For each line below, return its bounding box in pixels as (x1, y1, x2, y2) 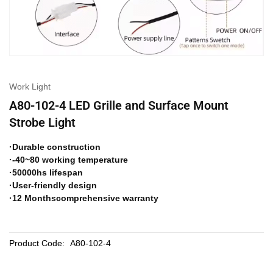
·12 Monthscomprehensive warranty (9, 193, 158, 204)
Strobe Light (9, 115, 76, 130)
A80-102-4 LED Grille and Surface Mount (9, 98, 229, 113)
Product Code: (9, 238, 65, 249)
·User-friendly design (9, 180, 97, 191)
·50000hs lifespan (9, 168, 83, 178)
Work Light (9, 82, 51, 92)
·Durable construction (9, 142, 101, 152)
